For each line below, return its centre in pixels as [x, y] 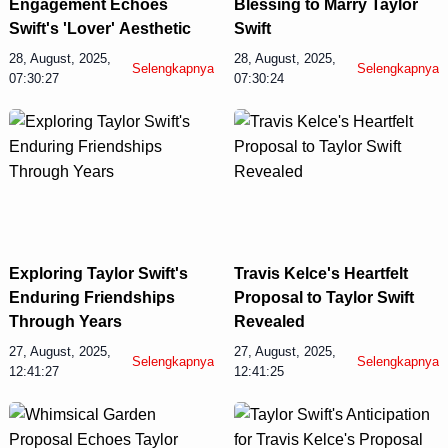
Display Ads [178, 196]
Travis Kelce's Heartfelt [320, 274]
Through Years [65, 322]
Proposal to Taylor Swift [323, 298]
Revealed [269, 322]
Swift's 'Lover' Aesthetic [99, 28]
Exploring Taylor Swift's [98, 274]
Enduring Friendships [91, 298]
